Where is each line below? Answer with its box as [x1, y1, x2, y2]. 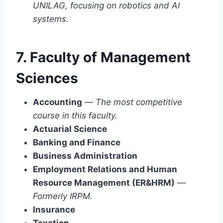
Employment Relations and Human [33, 164, 177, 174]
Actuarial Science [33, 123, 107, 134]
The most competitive [96, 97, 182, 107]
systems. [33, 13, 69, 24]
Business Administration [33, 150, 137, 161]
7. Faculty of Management [16, 48, 191, 66]
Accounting [33, 97, 82, 107]
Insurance [33, 204, 75, 215]
